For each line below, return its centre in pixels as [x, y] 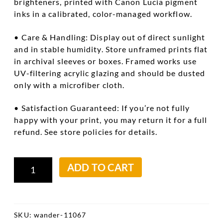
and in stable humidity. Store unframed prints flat [111, 49]
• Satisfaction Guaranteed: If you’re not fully [102, 108]
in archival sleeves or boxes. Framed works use [105, 61]
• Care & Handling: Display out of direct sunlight [110, 37]
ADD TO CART [100, 167]
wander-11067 [60, 215]
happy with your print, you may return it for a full [111, 120]
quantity [31, 180]
